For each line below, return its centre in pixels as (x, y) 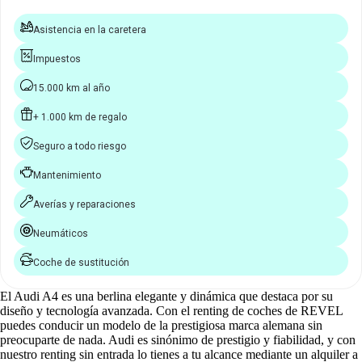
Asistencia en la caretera (90, 29)
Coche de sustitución (81, 262)
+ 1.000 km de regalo (80, 117)
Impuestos (57, 59)
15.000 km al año (72, 88)
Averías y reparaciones (84, 204)
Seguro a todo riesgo (80, 146)
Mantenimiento (67, 175)
